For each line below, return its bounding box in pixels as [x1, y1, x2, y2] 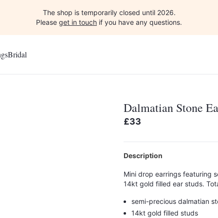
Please [36, 18, 59, 26]
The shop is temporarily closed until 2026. [42, 8, 176, 17]
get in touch [59, 18, 97, 26]
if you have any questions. [97, 18, 182, 26]
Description [124, 151, 163, 160]
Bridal [8, 49, 27, 59]
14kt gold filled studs [131, 209, 200, 217]
